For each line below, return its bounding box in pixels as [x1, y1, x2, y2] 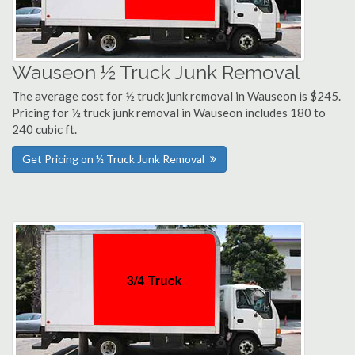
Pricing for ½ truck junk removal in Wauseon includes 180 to [12, 105, 326, 120]
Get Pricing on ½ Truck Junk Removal [22, 152, 204, 166]
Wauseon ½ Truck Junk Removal [12, 61, 300, 84]
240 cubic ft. [12, 122, 77, 136]
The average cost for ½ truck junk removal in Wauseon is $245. [12, 89, 341, 103]
